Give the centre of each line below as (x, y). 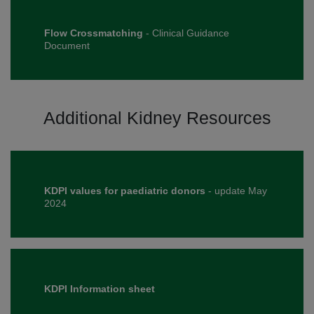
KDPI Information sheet (100, 289)
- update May (238, 191)
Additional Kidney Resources (157, 118)
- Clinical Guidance (186, 33)
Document (67, 46)
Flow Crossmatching (94, 33)
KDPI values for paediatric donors (126, 191)
